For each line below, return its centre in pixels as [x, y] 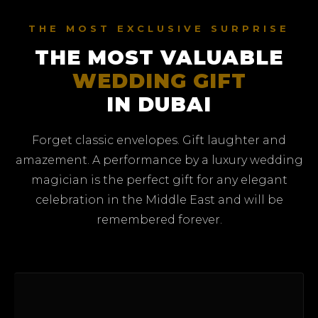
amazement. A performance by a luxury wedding [159, 160]
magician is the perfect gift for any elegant [159, 180]
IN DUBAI [159, 104]
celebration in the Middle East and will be [159, 199]
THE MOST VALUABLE [159, 57]
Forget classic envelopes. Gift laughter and [159, 140]
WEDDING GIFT [159, 81]
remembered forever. [159, 219]
